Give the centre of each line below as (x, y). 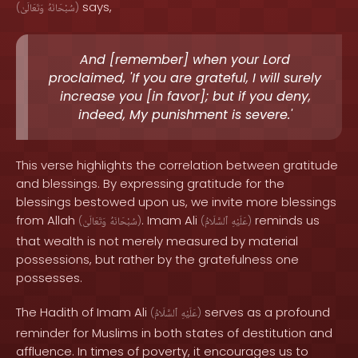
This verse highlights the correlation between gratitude (177, 165)
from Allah (47, 220)
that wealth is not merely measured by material (157, 241)
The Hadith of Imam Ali (83, 312)
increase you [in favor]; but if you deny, (185, 96)
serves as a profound (266, 312)
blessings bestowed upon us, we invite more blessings (176, 202)
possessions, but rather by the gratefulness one (157, 259)
